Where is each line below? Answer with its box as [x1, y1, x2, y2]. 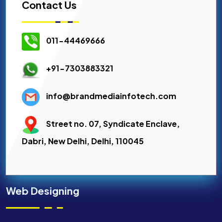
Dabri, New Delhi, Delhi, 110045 [22, 135, 144, 146]
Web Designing [6, 184, 79, 197]
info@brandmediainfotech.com [46, 91, 176, 101]
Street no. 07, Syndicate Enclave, [46, 118, 180, 129]
